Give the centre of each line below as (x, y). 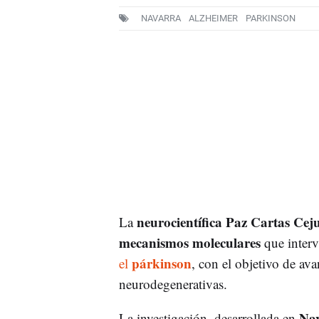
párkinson (161, 263)
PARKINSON (270, 19)
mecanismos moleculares (189, 242)
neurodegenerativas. (173, 283)
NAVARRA (161, 19)
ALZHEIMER (213, 19)
